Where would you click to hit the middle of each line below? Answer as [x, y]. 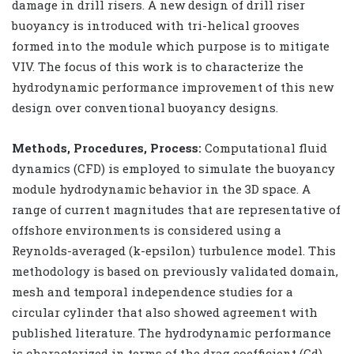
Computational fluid [264, 147]
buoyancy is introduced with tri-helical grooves [156, 25]
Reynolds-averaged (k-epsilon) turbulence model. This [174, 250]
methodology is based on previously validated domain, [175, 271]
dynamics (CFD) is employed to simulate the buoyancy [173, 168]
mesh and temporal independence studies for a [153, 291]
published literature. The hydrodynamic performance [171, 332]
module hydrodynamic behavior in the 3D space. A [161, 188]
